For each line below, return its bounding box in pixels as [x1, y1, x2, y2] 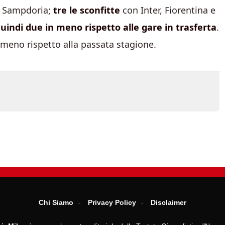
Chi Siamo [39, 198, 73, 206]
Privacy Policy [88, 198, 136, 206]
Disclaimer [151, 198, 186, 206]
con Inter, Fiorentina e [120, 4, 215, 16]
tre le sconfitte [53, 4, 120, 16]
